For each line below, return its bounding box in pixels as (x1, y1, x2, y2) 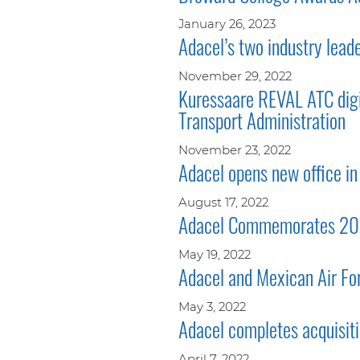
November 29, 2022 (178, 67, 292, 84)
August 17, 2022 (178, 194, 268, 210)
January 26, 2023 (178, 15, 276, 31)
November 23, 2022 (178, 141, 291, 157)
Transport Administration (178, 104, 346, 135)
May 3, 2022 (178, 298, 246, 314)
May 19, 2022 (178, 246, 251, 262)
